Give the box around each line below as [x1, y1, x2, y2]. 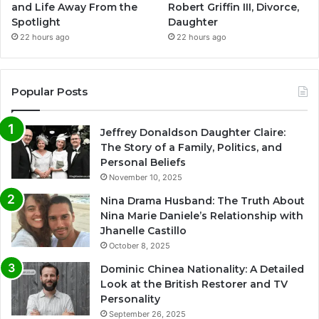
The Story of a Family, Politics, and [100, 141, 282, 155]
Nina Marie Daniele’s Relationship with [100, 209, 303, 223]
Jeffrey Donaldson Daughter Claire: [100, 126, 286, 140]
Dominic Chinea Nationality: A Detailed [100, 263, 304, 276]
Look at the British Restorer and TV [100, 278, 288, 291]
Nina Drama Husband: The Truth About [100, 194, 305, 208]
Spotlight [11, 16, 61, 29]
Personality [100, 293, 160, 306]
